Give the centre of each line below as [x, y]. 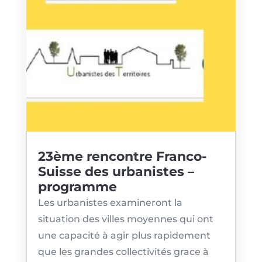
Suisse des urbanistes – [116, 172]
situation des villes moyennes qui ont [125, 219]
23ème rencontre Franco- [122, 157]
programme [77, 187]
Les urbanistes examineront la [110, 203]
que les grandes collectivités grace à [123, 252]
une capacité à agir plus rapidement [124, 236]
